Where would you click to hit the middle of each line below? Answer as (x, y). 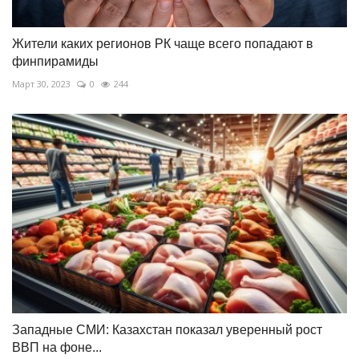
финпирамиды (55, 62)
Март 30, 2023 (41, 84)
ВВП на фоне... (57, 347)
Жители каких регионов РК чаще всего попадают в (163, 44)
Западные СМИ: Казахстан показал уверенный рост (167, 329)
